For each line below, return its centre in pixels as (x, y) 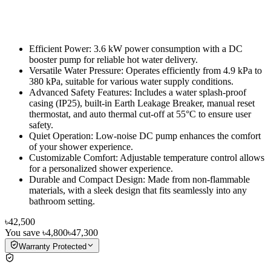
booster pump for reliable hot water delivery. (113, 59)
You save (24, 232)
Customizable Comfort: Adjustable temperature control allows (147, 157)
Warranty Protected (53, 246)
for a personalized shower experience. (101, 168)
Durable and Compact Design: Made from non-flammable (139, 179)
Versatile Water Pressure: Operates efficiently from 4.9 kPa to (145, 70)
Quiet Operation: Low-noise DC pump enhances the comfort (145, 135)
